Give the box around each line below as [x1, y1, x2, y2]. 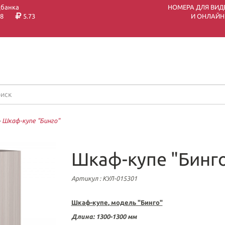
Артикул [71, 175, 98, 182]
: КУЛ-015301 [97, 175, 137, 182]
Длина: [71, 213, 94, 220]
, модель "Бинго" [107, 199, 163, 206]
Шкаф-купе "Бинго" [2, 117, 60, 124]
